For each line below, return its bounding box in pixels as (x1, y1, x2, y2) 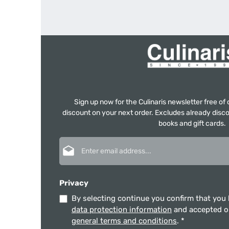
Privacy (59, 178, 88, 188)
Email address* (169, 138, 217, 146)
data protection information (72, 205, 172, 214)
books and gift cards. (158, 119, 226, 128)
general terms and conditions (72, 216, 177, 225)
